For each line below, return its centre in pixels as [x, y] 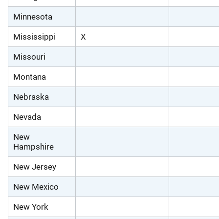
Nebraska [31, 97]
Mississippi [34, 36]
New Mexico [36, 186]
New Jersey [35, 166]
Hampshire [33, 146]
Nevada [27, 117]
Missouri [29, 56]
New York [31, 207]
